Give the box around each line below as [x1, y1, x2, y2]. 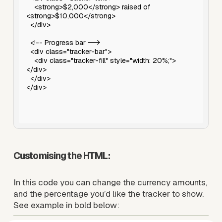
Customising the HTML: [13, 150, 111, 163]
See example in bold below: [13, 200, 119, 211]
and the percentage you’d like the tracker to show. [13, 188, 204, 200]
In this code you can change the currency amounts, [13, 177, 207, 188]
